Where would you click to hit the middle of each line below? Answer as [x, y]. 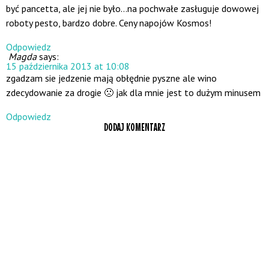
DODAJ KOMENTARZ [134, 127]
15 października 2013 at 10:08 [68, 66]
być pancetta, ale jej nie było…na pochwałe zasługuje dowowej [132, 9]
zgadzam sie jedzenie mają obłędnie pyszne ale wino [111, 78]
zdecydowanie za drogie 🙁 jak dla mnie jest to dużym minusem [133, 93]
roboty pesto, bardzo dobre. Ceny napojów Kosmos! [109, 23]
